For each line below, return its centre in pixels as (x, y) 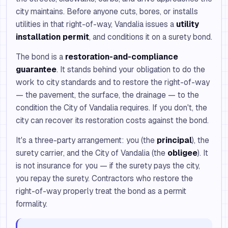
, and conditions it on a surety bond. (151, 37)
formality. (32, 204)
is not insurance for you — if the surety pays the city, (108, 166)
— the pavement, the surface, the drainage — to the (107, 95)
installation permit (52, 37)
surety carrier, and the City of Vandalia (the (92, 153)
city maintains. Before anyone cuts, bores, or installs (107, 11)
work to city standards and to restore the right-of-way (113, 82)
